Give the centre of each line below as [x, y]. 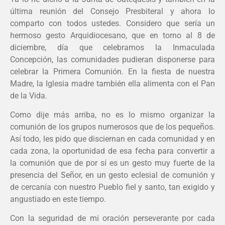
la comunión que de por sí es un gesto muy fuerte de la [113, 163]
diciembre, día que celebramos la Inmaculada [113, 47]
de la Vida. [29, 95]
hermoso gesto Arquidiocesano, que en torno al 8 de [113, 35]
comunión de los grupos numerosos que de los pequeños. [113, 127]
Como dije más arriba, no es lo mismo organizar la [113, 115]
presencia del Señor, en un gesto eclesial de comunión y [113, 175]
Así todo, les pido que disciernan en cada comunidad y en [113, 139]
